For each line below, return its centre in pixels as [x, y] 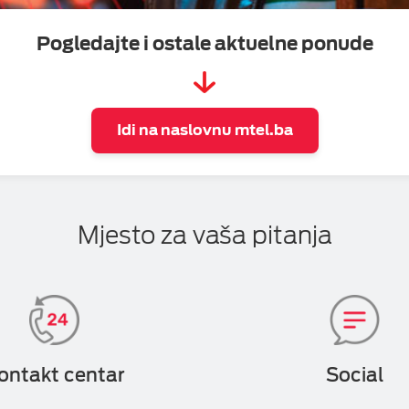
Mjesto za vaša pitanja [204, 235]
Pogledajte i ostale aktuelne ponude [204, 44]
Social [354, 375]
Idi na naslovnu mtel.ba [204, 130]
